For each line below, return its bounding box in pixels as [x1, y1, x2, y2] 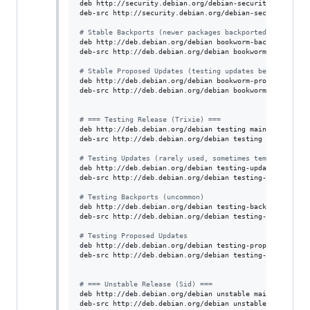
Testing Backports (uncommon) [83, 193, 204, 201]
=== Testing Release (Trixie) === [83, 116, 221, 123]
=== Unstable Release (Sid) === [83, 280, 212, 288]
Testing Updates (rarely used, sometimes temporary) [83, 154, 295, 162]
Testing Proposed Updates [83, 232, 188, 239]
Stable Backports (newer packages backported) [83, 28, 271, 36]
